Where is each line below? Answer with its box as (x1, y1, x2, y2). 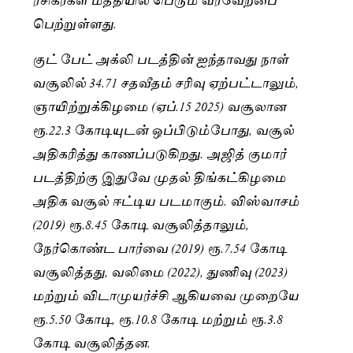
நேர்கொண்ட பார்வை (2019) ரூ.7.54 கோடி (32, 236, 287, 258)
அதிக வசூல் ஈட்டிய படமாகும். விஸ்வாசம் (32, 188, 299, 210)
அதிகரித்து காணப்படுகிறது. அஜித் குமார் (32, 141, 286, 163)
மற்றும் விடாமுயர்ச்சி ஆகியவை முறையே (32, 283, 299, 305)
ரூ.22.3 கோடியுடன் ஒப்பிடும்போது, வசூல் (32, 117, 294, 139)
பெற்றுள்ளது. (32, 12, 117, 34)
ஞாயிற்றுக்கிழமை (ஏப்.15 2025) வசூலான (32, 94, 286, 116)
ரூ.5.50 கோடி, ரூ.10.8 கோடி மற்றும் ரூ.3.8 (32, 307, 283, 329)
